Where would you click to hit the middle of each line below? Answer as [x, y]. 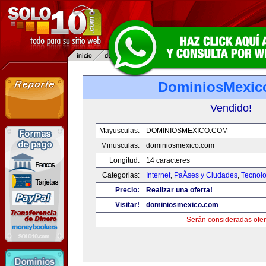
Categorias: [121, 175]
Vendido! [231, 108]
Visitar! [127, 205]
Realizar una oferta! [179, 190]
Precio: [127, 190]
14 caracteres [168, 160]
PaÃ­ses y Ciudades [206, 175]
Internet [158, 175]
